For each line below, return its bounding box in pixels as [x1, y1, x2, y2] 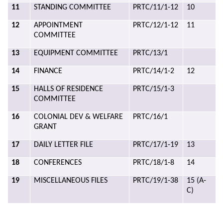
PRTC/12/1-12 [133, 21, 179, 29]
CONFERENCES [34, 159, 82, 167]
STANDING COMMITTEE [34, 3, 111, 11]
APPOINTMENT [34, 21, 83, 29]
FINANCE [34, 67, 63, 75]
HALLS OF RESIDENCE [34, 85, 104, 93]
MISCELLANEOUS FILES [34, 177, 108, 185]
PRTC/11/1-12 [133, 3, 179, 11]
